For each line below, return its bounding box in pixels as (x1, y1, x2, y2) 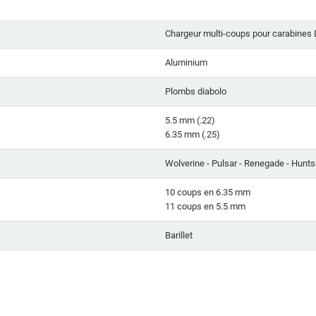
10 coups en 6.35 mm (165, 187, 250, 198)
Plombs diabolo (165, 86, 226, 97)
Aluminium (165, 57, 207, 68)
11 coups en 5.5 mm (165, 201, 245, 212)
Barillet (165, 230, 193, 241)
